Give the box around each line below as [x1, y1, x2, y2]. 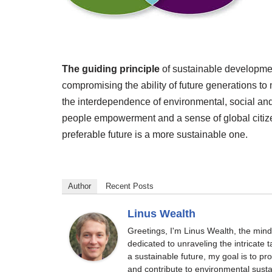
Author [68, 181, 91, 191]
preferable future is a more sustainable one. [62, 129, 248, 140]
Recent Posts [106, 181, 154, 191]
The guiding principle [62, 63, 160, 74]
